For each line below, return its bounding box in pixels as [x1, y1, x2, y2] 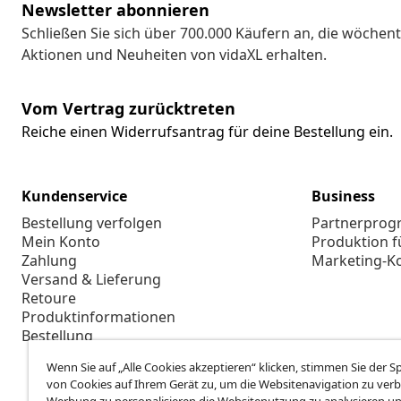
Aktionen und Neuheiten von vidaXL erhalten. [21, 45, 327, 65]
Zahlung [21, 251, 77, 271]
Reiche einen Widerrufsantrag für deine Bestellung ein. [21, 122, 393, 142]
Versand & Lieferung [21, 269, 161, 290]
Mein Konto [21, 232, 100, 252]
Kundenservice [21, 186, 127, 207]
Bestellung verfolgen [21, 213, 162, 234]
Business [311, 186, 375, 207]
